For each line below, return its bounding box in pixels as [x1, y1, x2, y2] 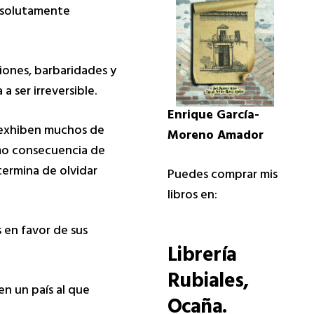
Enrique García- [167, 104, 259, 129]
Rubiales [167, 264, 244, 303]
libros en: [167, 184, 217, 209]
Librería [167, 238, 237, 277]
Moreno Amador [167, 125, 264, 149]
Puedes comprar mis [167, 164, 278, 189]
